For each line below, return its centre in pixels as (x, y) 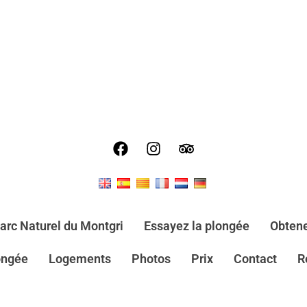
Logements (79, 259)
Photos (151, 259)
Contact (255, 259)
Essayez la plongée (196, 226)
